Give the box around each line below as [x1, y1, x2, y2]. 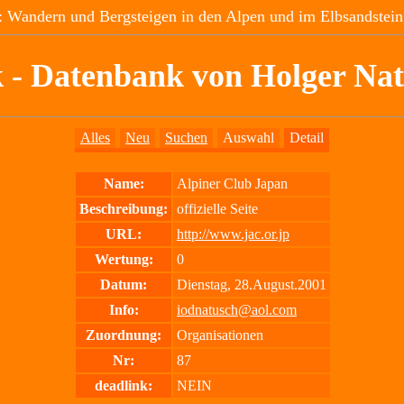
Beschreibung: [79, 201, 168, 217]
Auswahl [223, 130, 274, 146]
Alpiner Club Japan [177, 176, 288, 192]
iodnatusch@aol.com [177, 302, 297, 318]
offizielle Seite [177, 201, 258, 217]
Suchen [165, 130, 207, 146]
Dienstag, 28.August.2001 [177, 277, 326, 293]
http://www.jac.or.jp [177, 226, 289, 243]
